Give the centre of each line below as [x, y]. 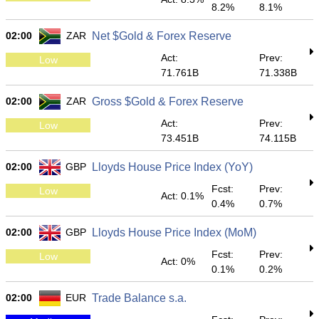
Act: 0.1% [182, 196]
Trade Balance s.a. [139, 298]
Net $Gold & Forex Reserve [162, 36]
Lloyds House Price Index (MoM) [174, 232]
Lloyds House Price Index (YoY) [172, 167]
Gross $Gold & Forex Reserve [168, 101]
